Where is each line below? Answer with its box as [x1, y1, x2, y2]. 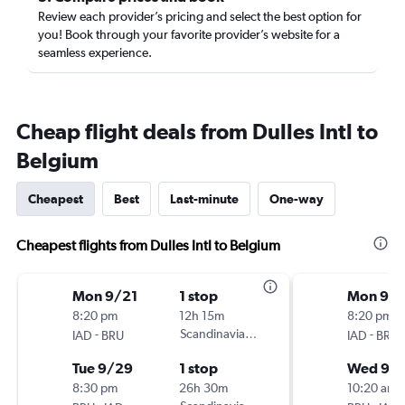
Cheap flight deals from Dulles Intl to [16, 118, 378, 144]
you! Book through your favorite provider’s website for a [38, 27, 340, 42]
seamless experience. [38, 45, 152, 60]
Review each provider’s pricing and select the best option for [38, 9, 362, 24]
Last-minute [170, 192, 239, 206]
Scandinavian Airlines [179, 326, 295, 341]
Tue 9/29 [72, 360, 133, 376]
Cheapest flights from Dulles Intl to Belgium [16, 237, 280, 254]
